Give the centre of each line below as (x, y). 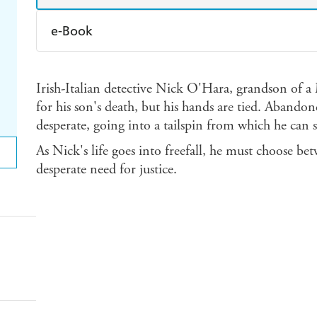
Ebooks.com (96, 98)
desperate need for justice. (106, 170)
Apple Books (216, 67)
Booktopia (211, 98)
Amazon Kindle (104, 67)
